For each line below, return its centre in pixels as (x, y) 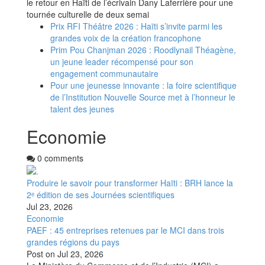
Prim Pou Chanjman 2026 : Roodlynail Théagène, (143, 49)
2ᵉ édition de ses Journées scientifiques (101, 194)
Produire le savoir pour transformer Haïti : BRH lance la (130, 182)
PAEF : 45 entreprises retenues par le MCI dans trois (125, 230)
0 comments (59, 158)
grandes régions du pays (73, 242)
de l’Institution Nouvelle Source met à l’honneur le (143, 97)
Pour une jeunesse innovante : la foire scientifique (143, 85)
